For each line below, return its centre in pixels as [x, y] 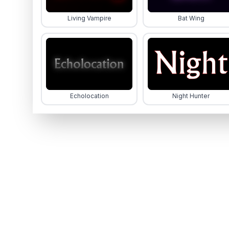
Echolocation [89, 96]
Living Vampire [89, 18]
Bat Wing [191, 18]
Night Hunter [191, 96]
